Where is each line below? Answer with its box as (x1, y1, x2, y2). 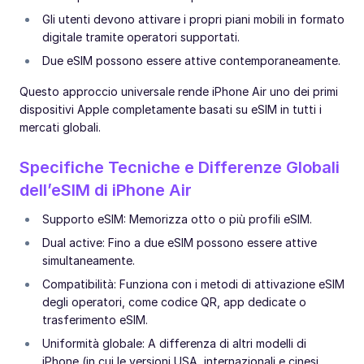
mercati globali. (19, 120, 101, 135)
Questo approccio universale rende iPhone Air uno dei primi (19, 84, 338, 99)
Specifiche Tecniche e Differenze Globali (19, 158, 340, 178)
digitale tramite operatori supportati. (42, 30, 240, 45)
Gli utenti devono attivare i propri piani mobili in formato (42, 12, 344, 27)
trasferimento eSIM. (42, 313, 148, 327)
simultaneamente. (42, 253, 135, 268)
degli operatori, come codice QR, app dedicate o (42, 295, 306, 310)
